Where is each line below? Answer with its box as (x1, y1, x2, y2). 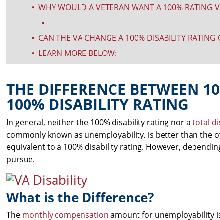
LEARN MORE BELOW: (38, 47, 117, 58)
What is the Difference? (6, 189, 154, 207)
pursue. (6, 154, 35, 165)
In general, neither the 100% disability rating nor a (6, 117, 193, 128)
